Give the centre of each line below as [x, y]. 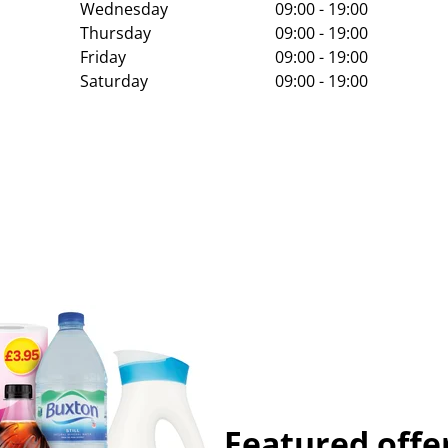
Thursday [115, 32]
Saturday [113, 80]
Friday [102, 56]
